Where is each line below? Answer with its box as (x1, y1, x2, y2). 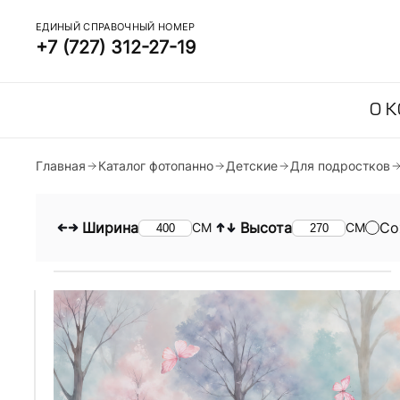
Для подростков (290, 158, 390, 173)
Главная (36, 158, 86, 173)
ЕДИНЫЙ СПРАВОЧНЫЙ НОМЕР (36, 21, 196, 33)
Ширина (82, 219, 138, 237)
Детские (226, 158, 278, 173)
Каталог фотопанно (98, 158, 213, 173)
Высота (240, 219, 292, 237)
